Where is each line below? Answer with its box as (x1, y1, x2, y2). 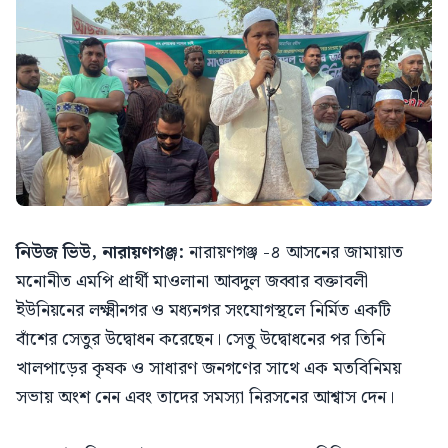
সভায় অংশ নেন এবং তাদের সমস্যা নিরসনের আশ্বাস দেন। (16, 382, 394, 412)
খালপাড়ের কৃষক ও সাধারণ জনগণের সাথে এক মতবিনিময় (16, 353, 401, 383)
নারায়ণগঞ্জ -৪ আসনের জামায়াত (189, 237, 403, 267)
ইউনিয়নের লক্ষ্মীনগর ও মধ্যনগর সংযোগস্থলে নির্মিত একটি (16, 295, 391, 325)
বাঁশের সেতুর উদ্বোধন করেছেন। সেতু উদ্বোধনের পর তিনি (16, 324, 385, 354)
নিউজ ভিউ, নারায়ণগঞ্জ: (16, 237, 189, 267)
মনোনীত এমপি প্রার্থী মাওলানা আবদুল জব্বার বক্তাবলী (16, 266, 368, 296)
